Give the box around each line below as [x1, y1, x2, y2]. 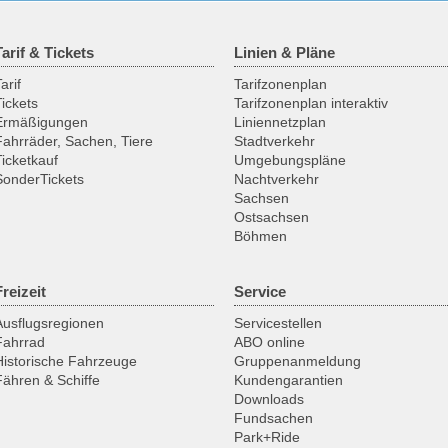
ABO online [233, 334, 305, 350]
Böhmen [233, 228, 287, 244]
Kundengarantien [233, 372, 343, 388]
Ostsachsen [233, 209, 309, 225]
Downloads [233, 391, 304, 407]
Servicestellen [233, 315, 322, 331]
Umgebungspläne [233, 152, 346, 168]
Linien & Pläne [233, 44, 335, 61]
